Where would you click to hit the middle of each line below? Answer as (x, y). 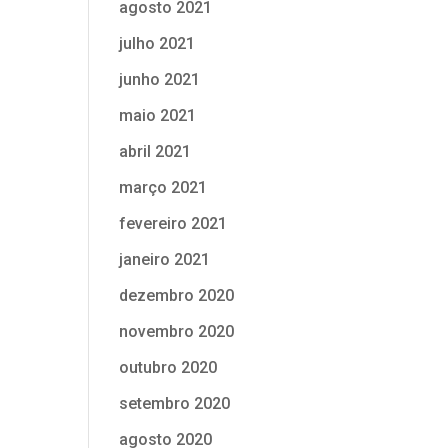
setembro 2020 (175, 403)
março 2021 (163, 187)
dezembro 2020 (177, 295)
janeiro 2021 (165, 259)
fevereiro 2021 (173, 223)
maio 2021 (158, 115)
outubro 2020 (168, 367)
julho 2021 (157, 43)
